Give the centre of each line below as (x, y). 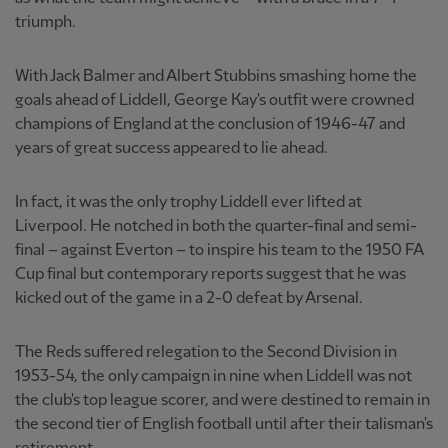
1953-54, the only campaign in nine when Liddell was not (213, 376)
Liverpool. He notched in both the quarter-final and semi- (216, 226)
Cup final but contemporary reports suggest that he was (210, 274)
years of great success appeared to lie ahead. (171, 148)
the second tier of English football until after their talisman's (224, 424)
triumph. (45, 22)
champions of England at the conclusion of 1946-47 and (210, 124)
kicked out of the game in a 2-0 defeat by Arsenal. (189, 298)
